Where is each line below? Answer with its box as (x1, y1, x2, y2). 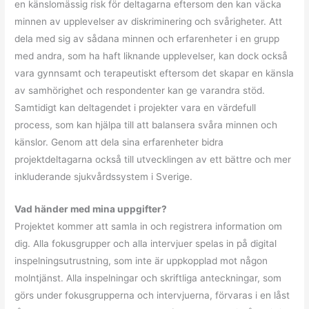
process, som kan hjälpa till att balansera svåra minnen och (14, 119, 278, 130)
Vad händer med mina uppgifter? (14, 203, 168, 215)
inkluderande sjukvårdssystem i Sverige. (14, 170, 193, 182)
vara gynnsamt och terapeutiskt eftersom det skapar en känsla (14, 67, 295, 79)
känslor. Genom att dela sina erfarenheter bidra (14, 136, 224, 148)
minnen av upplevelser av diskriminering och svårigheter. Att (14, 15, 283, 27)
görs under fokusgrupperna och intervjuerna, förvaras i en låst (14, 289, 290, 301)
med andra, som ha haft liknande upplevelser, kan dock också (14, 50, 288, 61)
